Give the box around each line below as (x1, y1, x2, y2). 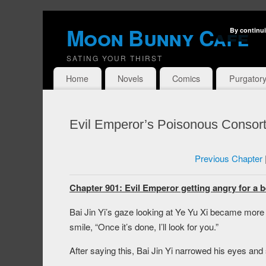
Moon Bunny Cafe (66, 22, 249, 53)
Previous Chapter (194, 152, 262, 165)
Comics (172, 72, 200, 85)
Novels (118, 72, 144, 85)
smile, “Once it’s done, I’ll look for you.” (69, 220, 218, 233)
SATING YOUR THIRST (66, 53, 163, 63)
